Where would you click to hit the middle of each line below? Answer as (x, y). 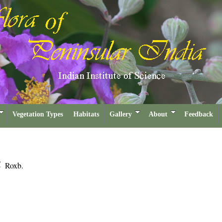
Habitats (86, 114)
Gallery (121, 114)
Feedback (199, 114)
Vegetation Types (38, 114)
